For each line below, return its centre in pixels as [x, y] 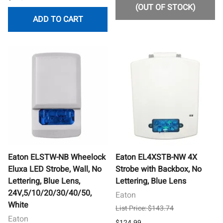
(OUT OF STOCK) [165, 7]
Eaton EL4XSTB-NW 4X [156, 157]
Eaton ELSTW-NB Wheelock [57, 157]
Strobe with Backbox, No [159, 169]
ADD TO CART [58, 19]
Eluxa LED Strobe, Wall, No [55, 169]
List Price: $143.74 [145, 208]
